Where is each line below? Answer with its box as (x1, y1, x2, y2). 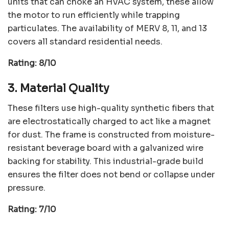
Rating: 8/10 (8, 57, 56, 68)
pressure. (8, 182, 45, 194)
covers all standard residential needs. (8, 36, 163, 47)
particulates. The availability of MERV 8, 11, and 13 (8, 22, 207, 34)
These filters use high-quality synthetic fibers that (8, 103, 214, 114)
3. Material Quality (8, 81, 109, 96)
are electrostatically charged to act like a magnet (8, 116, 211, 127)
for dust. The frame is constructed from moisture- (8, 129, 215, 141)
